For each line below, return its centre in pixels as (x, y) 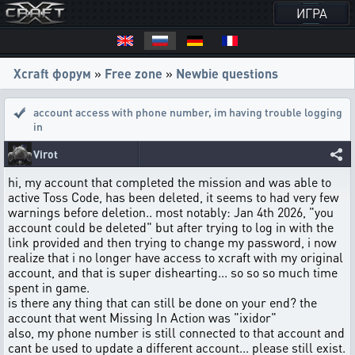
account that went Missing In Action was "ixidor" (142, 317)
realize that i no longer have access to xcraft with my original (176, 257)
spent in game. (49, 287)
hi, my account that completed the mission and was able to (170, 182)
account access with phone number (121, 112)
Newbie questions (227, 73)
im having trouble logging (278, 112)
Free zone (134, 73)
